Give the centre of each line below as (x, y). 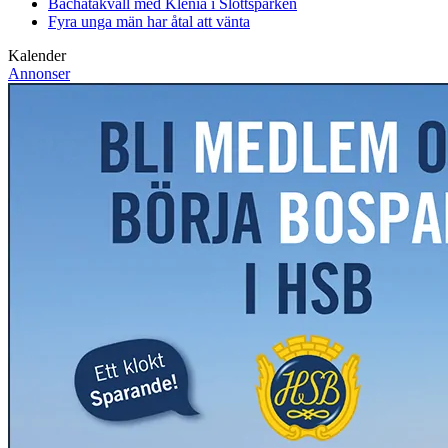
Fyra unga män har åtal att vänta (149, 22)
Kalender (37, 56)
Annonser (39, 74)
